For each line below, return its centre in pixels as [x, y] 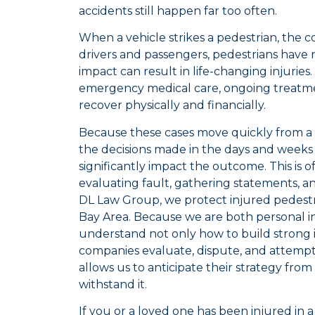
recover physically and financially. [172, 105]
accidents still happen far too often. [178, 11]
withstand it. [113, 284]
